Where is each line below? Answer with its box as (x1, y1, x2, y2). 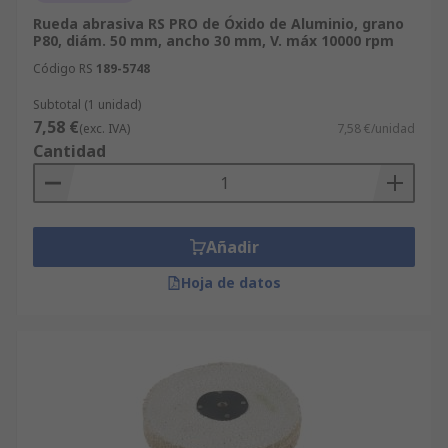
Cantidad (33, 140, 106, 162)
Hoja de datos (181, 273, 281, 292)
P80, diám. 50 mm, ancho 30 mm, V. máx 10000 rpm (33, 31, 394, 50)
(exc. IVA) (79, 120, 130, 137)
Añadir (205, 236, 259, 258)
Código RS (33, 60, 93, 77)
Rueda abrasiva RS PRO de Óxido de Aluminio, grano (33, 14, 404, 33)
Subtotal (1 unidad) (33, 96, 141, 113)
